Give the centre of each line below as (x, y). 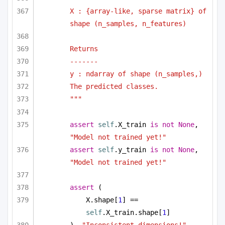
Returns (84, 48)
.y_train (132, 149)
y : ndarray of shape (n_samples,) (136, 74)
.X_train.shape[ (132, 213)
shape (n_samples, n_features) (128, 23)
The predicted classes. (114, 87)
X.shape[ (102, 200)
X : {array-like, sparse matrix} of (138, 11)
